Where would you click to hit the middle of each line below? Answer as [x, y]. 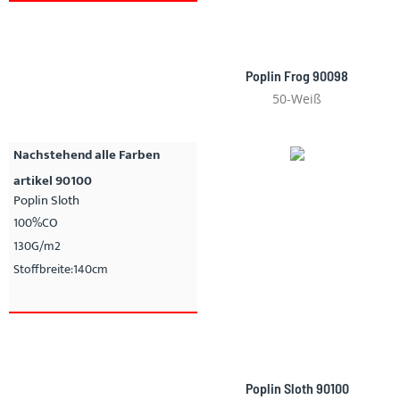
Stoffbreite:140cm [61, 270]
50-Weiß [297, 99]
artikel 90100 [53, 181]
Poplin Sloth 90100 [297, 387]
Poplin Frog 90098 [297, 76]
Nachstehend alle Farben [87, 155]
